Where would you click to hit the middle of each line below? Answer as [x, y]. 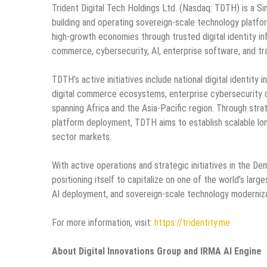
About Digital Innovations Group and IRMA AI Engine [157, 251]
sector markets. [82, 136]
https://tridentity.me [192, 222]
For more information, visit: [103, 222]
